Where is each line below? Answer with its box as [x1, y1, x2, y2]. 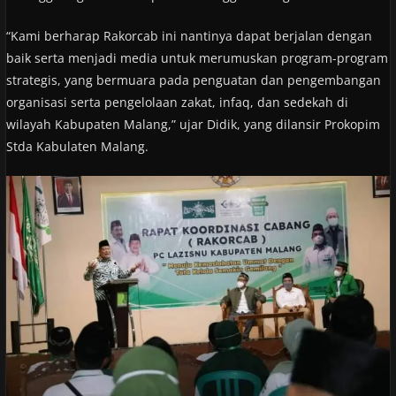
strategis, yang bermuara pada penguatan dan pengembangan [5, 71, 381, 88]
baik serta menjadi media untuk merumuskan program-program [5, 49, 388, 66]
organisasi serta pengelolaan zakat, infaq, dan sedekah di [5, 93, 348, 110]
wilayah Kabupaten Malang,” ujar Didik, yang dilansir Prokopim [5, 115, 380, 133]
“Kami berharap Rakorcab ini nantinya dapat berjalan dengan [5, 27, 372, 44]
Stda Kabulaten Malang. [5, 137, 148, 155]
